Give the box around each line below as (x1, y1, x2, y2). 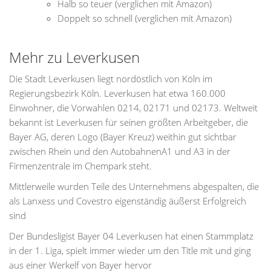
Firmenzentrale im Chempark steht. (9, 160, 152, 172)
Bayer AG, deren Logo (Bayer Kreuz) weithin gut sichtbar (9, 131, 237, 143)
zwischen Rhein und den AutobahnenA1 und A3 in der (9, 145, 230, 157)
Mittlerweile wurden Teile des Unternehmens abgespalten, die (9, 180, 259, 192)
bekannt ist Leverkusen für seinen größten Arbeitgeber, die (9, 116, 248, 128)
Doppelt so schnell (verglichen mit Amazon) (57, 12, 232, 24)
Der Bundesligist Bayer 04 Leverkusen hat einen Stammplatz (9, 230, 253, 242)
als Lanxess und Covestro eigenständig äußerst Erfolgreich (9, 195, 246, 207)
